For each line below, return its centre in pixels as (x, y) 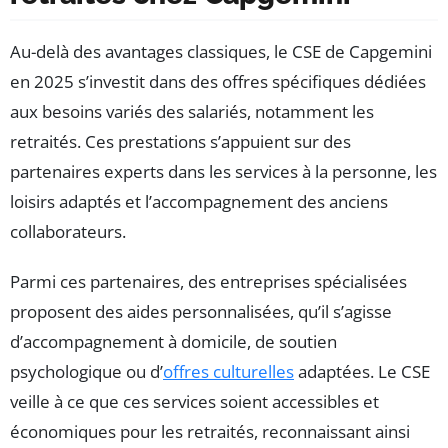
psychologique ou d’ (86, 372)
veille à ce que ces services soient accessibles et (194, 402)
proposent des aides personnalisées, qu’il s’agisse (201, 312)
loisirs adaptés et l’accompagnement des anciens (199, 202)
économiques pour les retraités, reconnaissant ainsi (210, 432)
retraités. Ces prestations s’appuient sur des (180, 142)
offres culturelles (228, 372)
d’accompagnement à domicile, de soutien (173, 342)
